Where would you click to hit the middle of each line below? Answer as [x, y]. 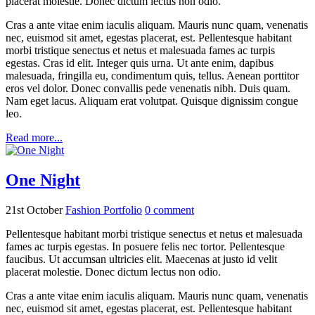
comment [174, 210]
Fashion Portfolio [104, 210]
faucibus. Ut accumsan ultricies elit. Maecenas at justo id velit [141, 259]
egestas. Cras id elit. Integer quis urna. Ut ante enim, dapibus [140, 63]
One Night [43, 180]
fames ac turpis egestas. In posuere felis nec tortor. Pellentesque [145, 247]
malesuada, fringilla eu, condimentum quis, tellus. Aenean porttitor [152, 76]
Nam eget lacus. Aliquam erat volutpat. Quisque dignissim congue [152, 101]
